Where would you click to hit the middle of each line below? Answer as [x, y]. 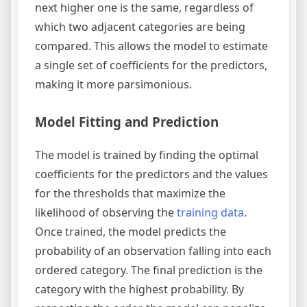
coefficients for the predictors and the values [151, 174]
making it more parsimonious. [113, 84]
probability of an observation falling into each [153, 251]
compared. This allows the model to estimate [151, 46]
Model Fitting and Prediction [127, 121]
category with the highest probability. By [139, 290]
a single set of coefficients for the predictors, [151, 65]
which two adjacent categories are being [140, 26]
